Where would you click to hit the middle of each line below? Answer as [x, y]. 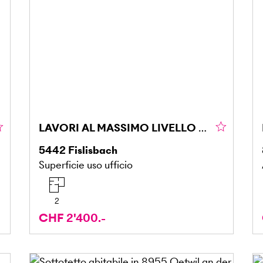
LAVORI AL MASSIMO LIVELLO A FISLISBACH [202, 127]
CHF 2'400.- [72, 218]
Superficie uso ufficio [85, 164]
